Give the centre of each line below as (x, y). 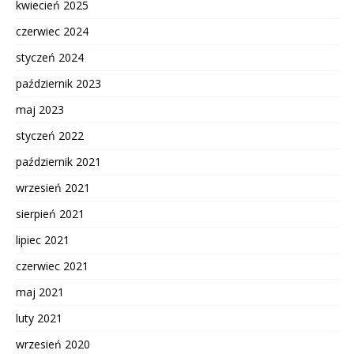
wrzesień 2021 (53, 188)
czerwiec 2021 (52, 266)
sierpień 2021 (50, 214)
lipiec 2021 (43, 240)
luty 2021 (39, 318)
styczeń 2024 (50, 58)
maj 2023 (40, 110)
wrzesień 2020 (53, 345)
